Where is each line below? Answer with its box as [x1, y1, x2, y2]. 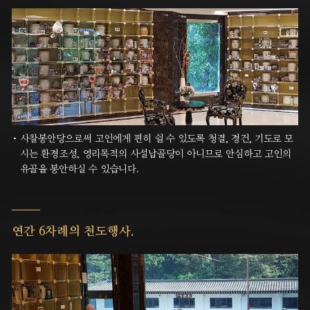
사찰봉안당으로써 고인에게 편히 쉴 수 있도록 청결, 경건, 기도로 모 [20, 134, 294, 145]
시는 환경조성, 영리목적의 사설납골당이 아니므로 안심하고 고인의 [20, 149, 292, 160]
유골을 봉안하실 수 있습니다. [20, 165, 140, 175]
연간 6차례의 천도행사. [12, 226, 134, 239]
